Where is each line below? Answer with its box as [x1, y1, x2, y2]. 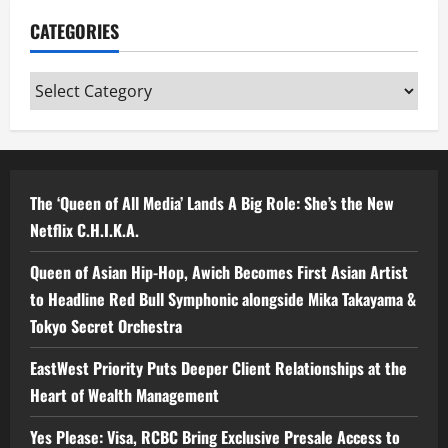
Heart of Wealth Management [30, 382, 219, 407]
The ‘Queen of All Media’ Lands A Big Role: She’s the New [30, 190, 394, 215]
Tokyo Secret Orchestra [30, 313, 182, 338]
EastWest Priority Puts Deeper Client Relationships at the [30, 355, 407, 380]
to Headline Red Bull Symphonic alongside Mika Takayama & [30, 286, 416, 311]
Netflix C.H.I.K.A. [30, 217, 139, 242]
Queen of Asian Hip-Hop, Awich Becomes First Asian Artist [30, 259, 408, 284]
